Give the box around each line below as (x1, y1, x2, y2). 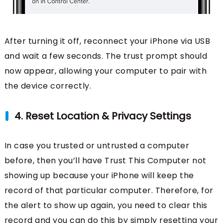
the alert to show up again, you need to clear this (4, 199, 208, 211)
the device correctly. (4, 80, 92, 92)
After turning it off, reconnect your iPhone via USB (4, 35, 211, 47)
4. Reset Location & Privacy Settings (14, 109, 191, 123)
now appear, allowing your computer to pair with (4, 65, 207, 77)
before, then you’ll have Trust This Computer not (4, 154, 207, 166)
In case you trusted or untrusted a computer (4, 139, 190, 151)
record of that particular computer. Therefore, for (4, 184, 214, 196)
